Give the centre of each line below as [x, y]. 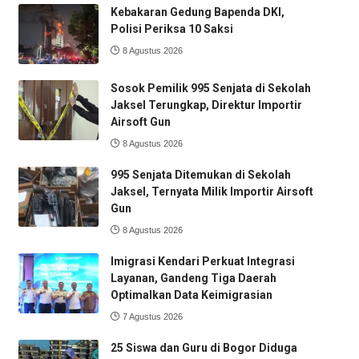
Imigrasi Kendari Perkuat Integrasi [202, 261]
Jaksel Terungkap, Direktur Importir [206, 105]
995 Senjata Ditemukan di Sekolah [200, 174]
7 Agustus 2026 [152, 316]
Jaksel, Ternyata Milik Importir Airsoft [212, 191]
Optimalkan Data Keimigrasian [191, 294]
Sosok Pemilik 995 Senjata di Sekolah [210, 88]
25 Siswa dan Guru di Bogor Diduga [204, 347]
